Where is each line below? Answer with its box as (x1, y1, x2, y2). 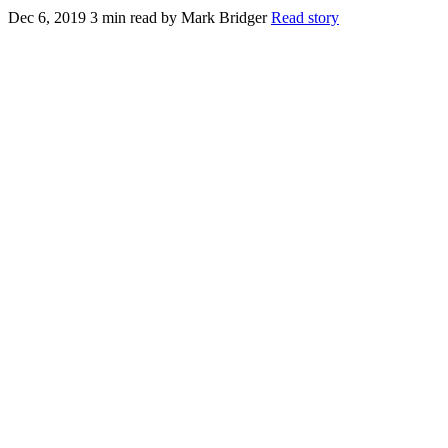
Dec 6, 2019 (8, 8, 86, 26)
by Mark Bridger (161, 8, 267, 26)
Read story (271, 8, 339, 26)
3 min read (90, 8, 157, 26)
